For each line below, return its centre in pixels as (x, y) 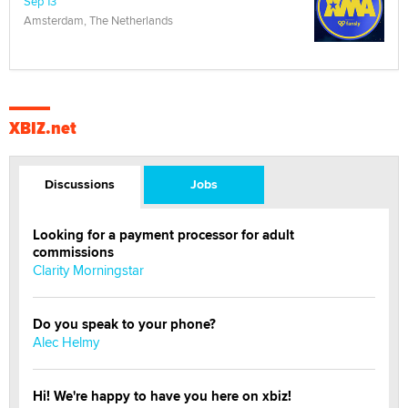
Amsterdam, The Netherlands (98, 20)
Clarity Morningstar (88, 270)
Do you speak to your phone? (124, 325)
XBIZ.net (43, 128)
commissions (73, 253)
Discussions (79, 184)
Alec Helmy (66, 342)
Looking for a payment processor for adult (163, 235)
